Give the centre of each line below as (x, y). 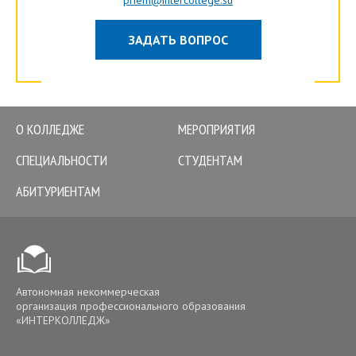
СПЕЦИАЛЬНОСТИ (62, 160)
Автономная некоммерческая (88, 292)
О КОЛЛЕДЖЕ (50, 129)
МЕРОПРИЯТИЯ (217, 129)
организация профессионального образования (131, 306)
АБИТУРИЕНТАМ (58, 191)
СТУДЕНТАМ (210, 160)
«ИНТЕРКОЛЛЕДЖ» (63, 320)
